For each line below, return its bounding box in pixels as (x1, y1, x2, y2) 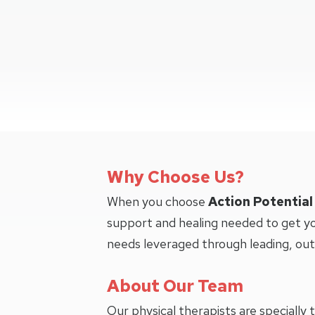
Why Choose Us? (107, 166, 244, 188)
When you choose (107, 193, 208, 210)
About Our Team (107, 275, 243, 297)
